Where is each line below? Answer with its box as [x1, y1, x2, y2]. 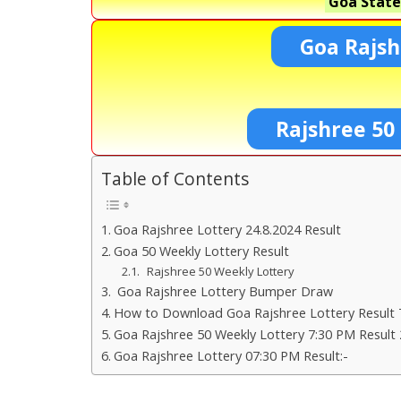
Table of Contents [101, 166, 249, 192]
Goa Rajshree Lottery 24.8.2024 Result [113, 220, 341, 238]
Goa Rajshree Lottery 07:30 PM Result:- [113, 346, 348, 364]
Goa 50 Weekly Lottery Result [113, 242, 289, 260]
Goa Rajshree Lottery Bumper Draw [113, 282, 333, 300]
